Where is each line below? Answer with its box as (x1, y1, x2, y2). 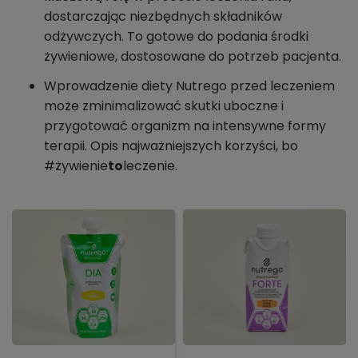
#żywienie (44, 157, 108, 176)
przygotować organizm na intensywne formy (44, 117, 326, 136)
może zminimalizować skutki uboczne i (44, 97, 284, 116)
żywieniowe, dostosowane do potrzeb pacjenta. (44, 47, 341, 66)
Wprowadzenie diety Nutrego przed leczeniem (44, 77, 335, 96)
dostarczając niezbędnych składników (44, 7, 282, 26)
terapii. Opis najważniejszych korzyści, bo (44, 137, 298, 156)
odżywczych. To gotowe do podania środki (44, 27, 308, 46)
